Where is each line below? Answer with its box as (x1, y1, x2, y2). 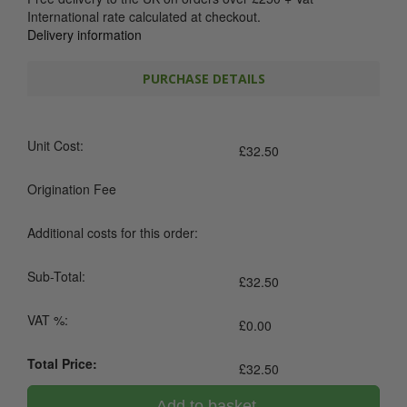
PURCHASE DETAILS (142, 70, 265, 87)
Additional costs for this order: (27, 223, 198, 242)
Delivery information (27, 25, 142, 44)
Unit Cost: (27, 136, 84, 154)
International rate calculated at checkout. (27, 7, 261, 25)
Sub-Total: (27, 267, 85, 285)
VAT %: (27, 311, 68, 329)
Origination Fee (27, 180, 116, 198)
